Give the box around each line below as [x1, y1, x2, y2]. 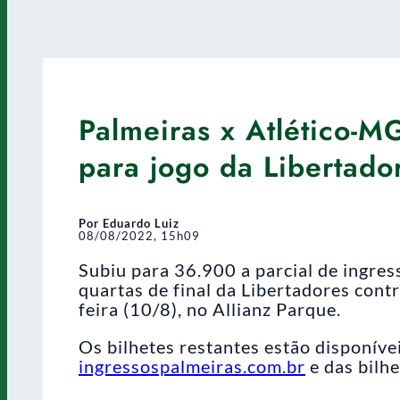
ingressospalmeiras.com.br [79, 354, 305, 377]
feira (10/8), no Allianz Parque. [79, 297, 341, 320]
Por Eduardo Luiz [79, 215, 179, 230]
